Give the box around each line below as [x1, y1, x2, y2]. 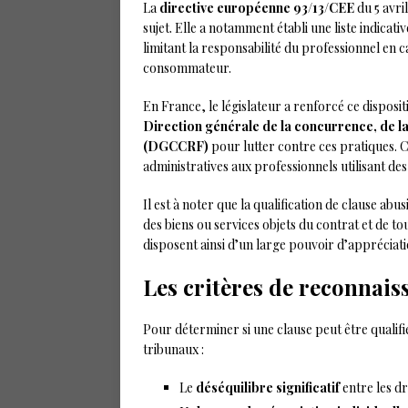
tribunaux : [143, 341, 204, 358]
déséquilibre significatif [196, 379, 340, 396]
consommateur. [143, 59, 231, 76]
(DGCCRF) [143, 138, 209, 155]
